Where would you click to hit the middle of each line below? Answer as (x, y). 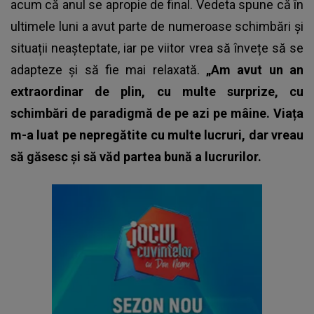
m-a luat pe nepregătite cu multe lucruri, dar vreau (157, 135)
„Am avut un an (255, 69)
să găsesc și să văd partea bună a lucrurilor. (136, 156)
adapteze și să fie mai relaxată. (108, 69)
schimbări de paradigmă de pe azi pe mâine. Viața (157, 113)
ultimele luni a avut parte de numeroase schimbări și (157, 26)
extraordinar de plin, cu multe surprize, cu (157, 91)
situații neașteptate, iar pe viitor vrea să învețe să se (157, 48)
